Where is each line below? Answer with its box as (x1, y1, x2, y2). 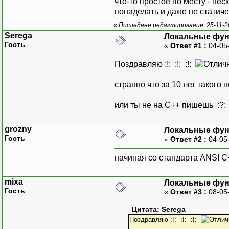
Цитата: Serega (132, 205, 186, 213)
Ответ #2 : (170, 134, 207, 143)
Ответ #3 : (170, 187, 207, 196)
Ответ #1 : (170, 41, 207, 50)
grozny (5, 124, 32, 133)
